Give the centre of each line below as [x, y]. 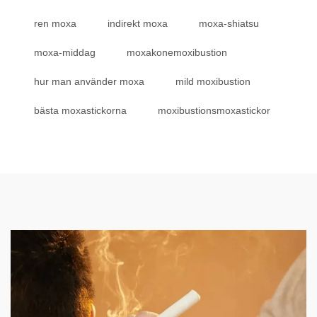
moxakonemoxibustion [177, 52]
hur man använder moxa [89, 81]
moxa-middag [65, 52]
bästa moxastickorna [80, 110]
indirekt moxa [138, 23]
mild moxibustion [213, 81]
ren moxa [55, 23]
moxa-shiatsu [229, 23]
